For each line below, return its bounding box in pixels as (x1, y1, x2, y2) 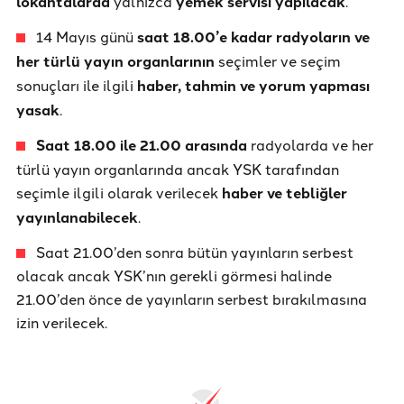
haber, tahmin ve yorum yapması (137, 74, 370, 96)
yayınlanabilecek (16, 206, 138, 227)
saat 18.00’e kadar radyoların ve (137, 25, 370, 47)
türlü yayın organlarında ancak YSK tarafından (16, 158, 339, 179)
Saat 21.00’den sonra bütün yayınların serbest (36, 241, 353, 262)
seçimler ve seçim (215, 50, 341, 70)
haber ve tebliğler (222, 181, 347, 203)
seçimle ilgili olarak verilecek (16, 181, 222, 202)
